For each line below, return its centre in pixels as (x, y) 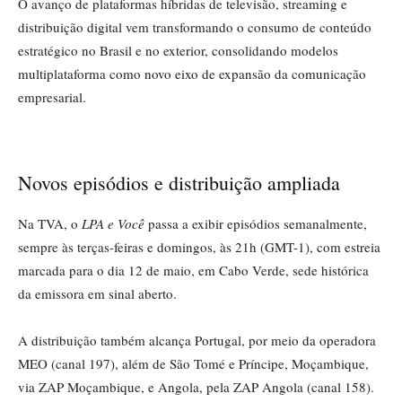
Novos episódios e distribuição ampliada (179, 183)
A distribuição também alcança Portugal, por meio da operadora (197, 341)
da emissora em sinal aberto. (97, 294)
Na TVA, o (50, 224)
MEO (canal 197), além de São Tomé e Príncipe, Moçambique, (193, 364)
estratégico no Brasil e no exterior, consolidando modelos (178, 51)
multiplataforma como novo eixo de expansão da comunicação (192, 74)
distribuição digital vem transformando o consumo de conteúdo (195, 27)
